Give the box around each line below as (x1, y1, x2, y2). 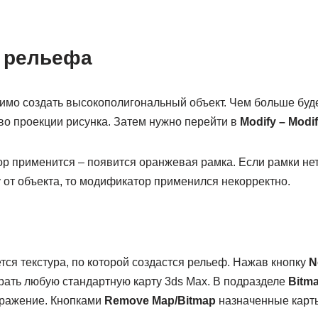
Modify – (239, 116, 285, 128)
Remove (104, 295, 149, 307)
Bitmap (177, 295, 216, 307)
